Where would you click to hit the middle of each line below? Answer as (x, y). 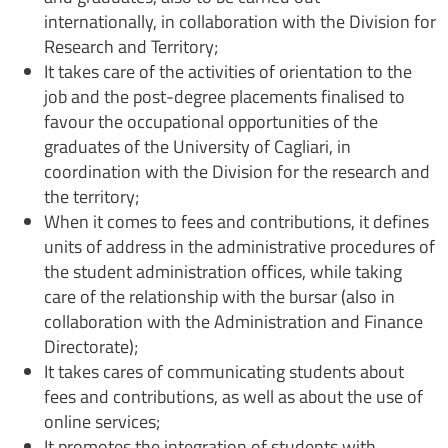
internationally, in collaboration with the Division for (240, 21)
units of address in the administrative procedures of (239, 246)
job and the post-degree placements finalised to (224, 96)
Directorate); (91, 346)
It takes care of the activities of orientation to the (228, 71)
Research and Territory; (131, 46)
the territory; (91, 196)
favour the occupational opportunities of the (211, 121)
